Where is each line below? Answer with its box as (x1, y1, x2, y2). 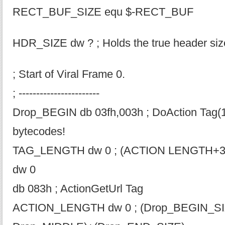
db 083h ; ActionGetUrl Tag (13, 183, 143, 195)
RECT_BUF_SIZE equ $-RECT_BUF (13, 6, 193, 18)
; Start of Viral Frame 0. (13, 68, 125, 80)
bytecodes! (13, 126, 65, 138)
